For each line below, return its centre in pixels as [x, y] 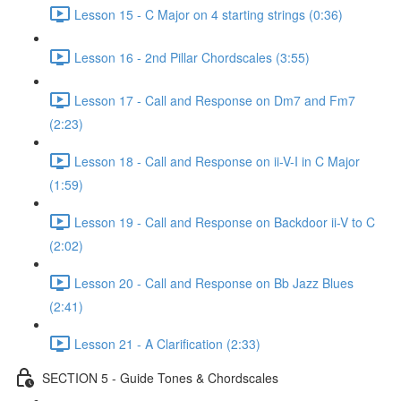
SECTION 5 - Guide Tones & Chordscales [160, 377]
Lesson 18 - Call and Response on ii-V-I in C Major [217, 161]
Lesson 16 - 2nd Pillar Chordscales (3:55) [192, 57]
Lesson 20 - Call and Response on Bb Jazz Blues [214, 282]
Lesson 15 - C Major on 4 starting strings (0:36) [209, 14]
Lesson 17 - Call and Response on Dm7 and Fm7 [215, 100]
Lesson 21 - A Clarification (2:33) [167, 343]
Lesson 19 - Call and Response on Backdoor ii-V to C [225, 222]
